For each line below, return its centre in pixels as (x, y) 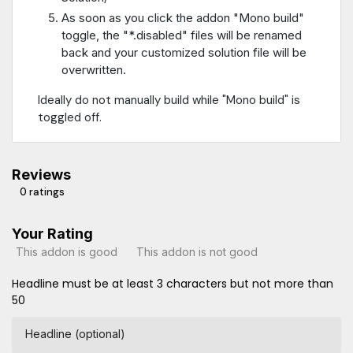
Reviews (41, 174)
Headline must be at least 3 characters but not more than (173, 283)
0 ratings (42, 191)
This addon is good (67, 252)
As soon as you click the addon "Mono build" (183, 17)
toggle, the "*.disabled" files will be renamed (182, 35)
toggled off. (70, 117)
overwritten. (94, 69)
